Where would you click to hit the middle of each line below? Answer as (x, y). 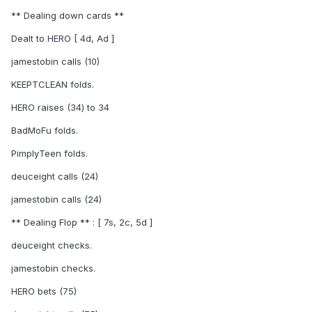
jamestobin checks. (53, 268)
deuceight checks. (52, 245)
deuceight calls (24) (55, 177)
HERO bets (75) (44, 291)
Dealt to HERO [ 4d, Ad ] (63, 39)
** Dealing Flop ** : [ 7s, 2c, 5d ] (82, 223)
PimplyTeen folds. (49, 154)
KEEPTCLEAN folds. (53, 85)
